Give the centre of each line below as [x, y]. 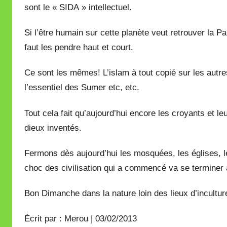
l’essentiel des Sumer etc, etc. [82, 88]
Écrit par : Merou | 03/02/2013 [81, 219]
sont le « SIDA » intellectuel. [78, 7]
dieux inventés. [53, 128]
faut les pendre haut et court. [79, 47]
